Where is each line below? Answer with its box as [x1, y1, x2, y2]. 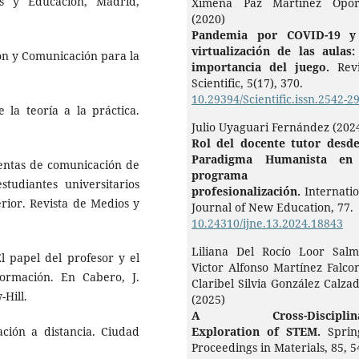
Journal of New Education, [192, 200, 337, 216]
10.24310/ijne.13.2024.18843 [192, 216, 343, 232]
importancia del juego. [192, 59, 337, 75]
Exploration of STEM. [192, 324, 328, 340]
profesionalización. [192, 184, 305, 200]
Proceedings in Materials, [192, 340, 331, 356]
